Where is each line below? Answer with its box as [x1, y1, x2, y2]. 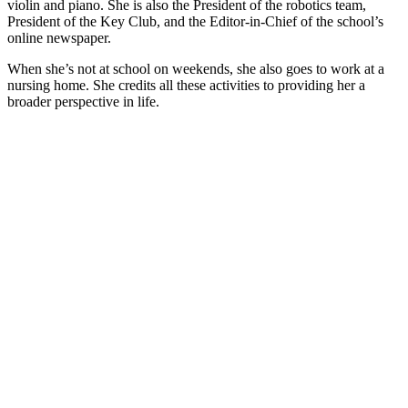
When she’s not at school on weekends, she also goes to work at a [7, 60, 384, 76]
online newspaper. [7, 29, 111, 46]
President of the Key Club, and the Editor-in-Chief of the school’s [7, 13, 383, 29]
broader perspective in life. [7, 93, 159, 109]
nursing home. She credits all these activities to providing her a [7, 76, 365, 93]
